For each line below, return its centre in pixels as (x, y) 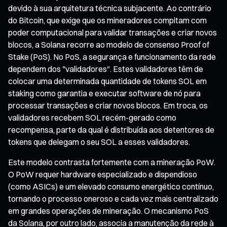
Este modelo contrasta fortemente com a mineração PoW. (112, 162)
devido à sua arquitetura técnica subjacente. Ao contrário (110, 8)
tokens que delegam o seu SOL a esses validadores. (99, 142)
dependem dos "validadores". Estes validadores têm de (106, 69)
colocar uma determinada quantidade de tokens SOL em (107, 81)
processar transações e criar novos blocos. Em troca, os (108, 105)
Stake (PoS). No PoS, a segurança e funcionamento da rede (112, 56)
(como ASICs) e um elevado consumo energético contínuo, (111, 186)
